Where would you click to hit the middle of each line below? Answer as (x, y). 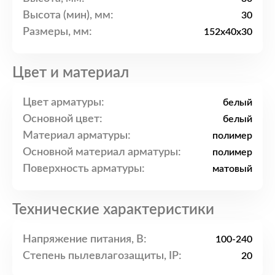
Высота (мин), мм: (68, 15)
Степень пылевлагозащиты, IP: (102, 256)
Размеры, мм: (57, 32)
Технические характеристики (113, 210)
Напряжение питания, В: (85, 239)
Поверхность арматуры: (84, 168)
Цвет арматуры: (64, 102)
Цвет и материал (71, 73)
